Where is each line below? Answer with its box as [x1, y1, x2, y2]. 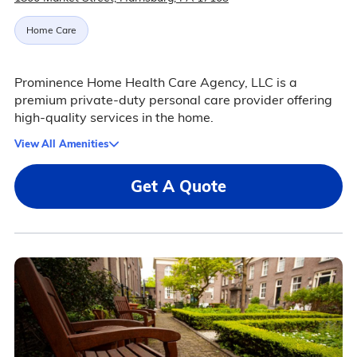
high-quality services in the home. [14, 109, 214, 126]
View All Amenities [14, 137, 108, 151]
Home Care [25, 24, 76, 37]
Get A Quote [131, 176, 226, 197]
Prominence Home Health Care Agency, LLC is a [14, 74, 297, 91]
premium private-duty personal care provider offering [14, 92, 332, 108]
